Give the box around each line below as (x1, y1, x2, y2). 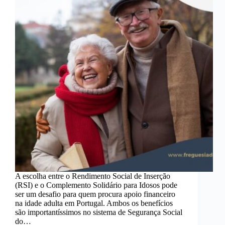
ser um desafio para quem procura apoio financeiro (15, 190, 175, 199)
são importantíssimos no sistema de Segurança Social (15, 208, 182, 217)
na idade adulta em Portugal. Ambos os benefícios (15, 199, 173, 208)
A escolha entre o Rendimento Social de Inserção (15, 172, 170, 181)
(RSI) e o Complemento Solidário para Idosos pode (15, 181, 177, 190)
